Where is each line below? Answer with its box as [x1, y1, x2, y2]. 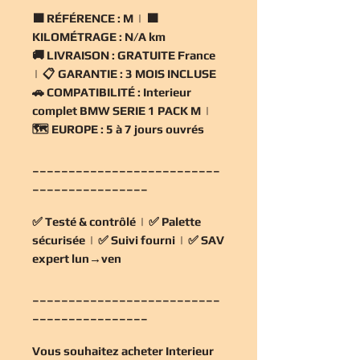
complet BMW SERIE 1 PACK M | [32, 103, 211, 117]
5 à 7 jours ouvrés [104, 121, 204, 136]
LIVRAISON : [47, 47, 115, 62]
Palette [162, 214, 201, 228]
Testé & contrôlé [45, 214, 136, 228]
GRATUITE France [115, 47, 215, 62]
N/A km [122, 29, 166, 43]
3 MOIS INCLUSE [123, 66, 216, 80]
